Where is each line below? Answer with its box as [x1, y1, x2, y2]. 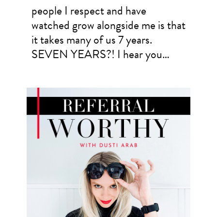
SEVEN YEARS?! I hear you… [31, 46, 170, 63]
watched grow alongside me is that [31, 16, 186, 34]
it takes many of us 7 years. [31, 31, 152, 49]
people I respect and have [31, 2, 146, 20]
